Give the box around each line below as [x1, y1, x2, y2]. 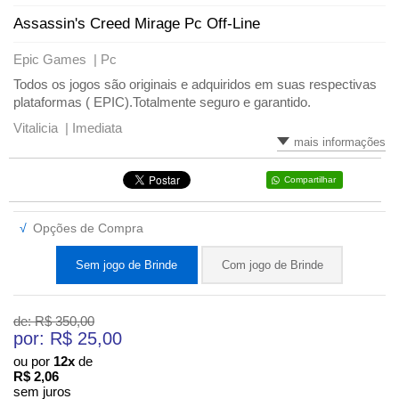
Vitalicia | [13, 119, 72, 135]
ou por [13, 353, 53, 369]
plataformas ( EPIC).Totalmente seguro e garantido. [13, 94, 311, 110]
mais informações [294, 134, 386, 149]
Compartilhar [284, 175, 337, 185]
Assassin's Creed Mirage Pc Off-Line [13, 14, 260, 32]
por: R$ [13, 328, 77, 348]
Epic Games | [13, 51, 101, 67]
